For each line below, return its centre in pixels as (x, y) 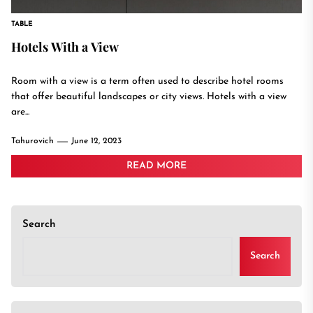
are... (20, 112)
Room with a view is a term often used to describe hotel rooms (147, 81)
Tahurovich (32, 141)
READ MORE (156, 166)
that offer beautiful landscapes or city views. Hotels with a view (149, 97)
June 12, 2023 (96, 141)
